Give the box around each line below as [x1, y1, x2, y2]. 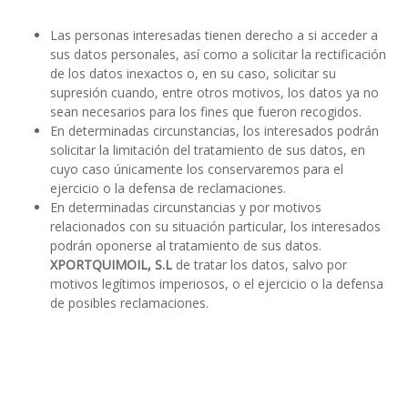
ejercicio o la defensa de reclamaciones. [50, 179, 286, 198]
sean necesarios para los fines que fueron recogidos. [50, 103, 362, 121]
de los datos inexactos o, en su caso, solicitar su [50, 65, 336, 83]
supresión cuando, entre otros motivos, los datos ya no [50, 84, 379, 102]
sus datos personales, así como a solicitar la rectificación [50, 46, 386, 64]
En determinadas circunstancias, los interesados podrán [50, 122, 379, 140]
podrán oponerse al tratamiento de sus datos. [50, 237, 321, 255]
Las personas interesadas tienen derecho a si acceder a [50, 26, 378, 45]
